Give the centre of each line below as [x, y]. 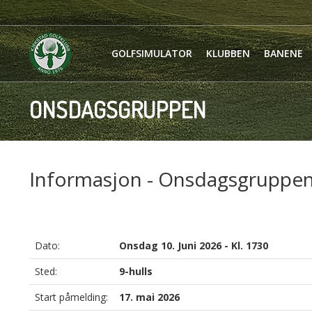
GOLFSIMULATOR [152, 53]
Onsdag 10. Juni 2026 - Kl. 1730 [194, 245]
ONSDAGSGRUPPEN [118, 109]
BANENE [283, 53]
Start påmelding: [71, 297]
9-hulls [136, 271]
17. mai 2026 [149, 297]
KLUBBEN [228, 53]
